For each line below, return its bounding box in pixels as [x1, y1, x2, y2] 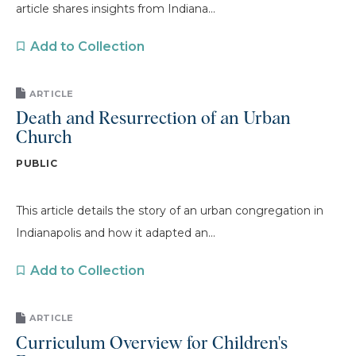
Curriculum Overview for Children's [16, 335, 288, 353]
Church [16, 130, 72, 147]
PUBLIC [16, 157, 58, 169]
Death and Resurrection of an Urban [16, 110, 291, 128]
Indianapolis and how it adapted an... [16, 226, 215, 240]
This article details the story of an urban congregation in [16, 203, 323, 218]
